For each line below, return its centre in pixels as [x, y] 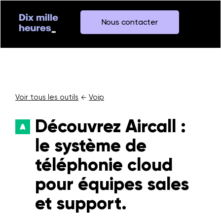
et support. [81, 203]
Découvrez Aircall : [110, 126]
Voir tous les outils [47, 97]
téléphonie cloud [104, 165]
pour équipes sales [112, 184]
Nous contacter [129, 22]
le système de [91, 146]
